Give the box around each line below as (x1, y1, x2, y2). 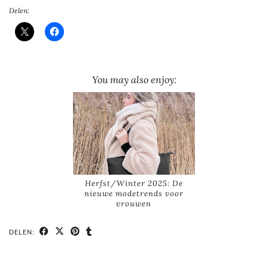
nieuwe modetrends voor (84, 188, 184, 199)
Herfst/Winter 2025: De (84, 178, 183, 189)
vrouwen (116, 199, 152, 209)
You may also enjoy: (92, 73, 176, 86)
